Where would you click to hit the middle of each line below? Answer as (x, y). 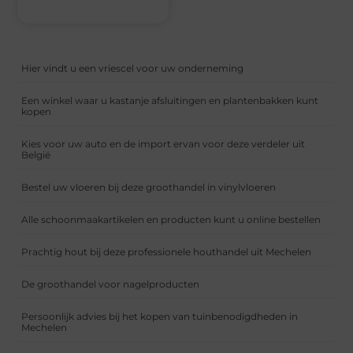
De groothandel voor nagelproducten (111, 284)
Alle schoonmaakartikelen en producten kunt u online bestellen (171, 219)
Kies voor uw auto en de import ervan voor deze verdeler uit (163, 143)
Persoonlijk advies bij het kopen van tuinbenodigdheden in (160, 316)
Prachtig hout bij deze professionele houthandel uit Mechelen (167, 251)
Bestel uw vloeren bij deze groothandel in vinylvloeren (149, 187)
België (36, 154)
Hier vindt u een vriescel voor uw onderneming (133, 68)
